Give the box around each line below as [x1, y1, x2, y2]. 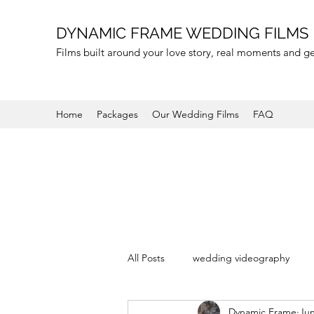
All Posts [128, 251, 165, 264]
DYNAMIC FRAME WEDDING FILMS [56, 24, 308, 42]
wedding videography [193, 251, 289, 264]
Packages [97, 108, 138, 121]
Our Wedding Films [152, 108, 239, 121]
